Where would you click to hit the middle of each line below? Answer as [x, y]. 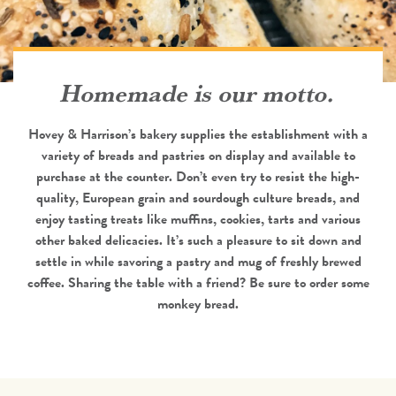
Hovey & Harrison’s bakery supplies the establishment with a [198, 134]
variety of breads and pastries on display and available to [198, 156]
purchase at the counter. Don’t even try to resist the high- [198, 177]
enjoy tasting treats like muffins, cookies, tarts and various [198, 219]
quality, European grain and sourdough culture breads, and [198, 198]
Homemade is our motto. [198, 92]
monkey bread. [198, 304]
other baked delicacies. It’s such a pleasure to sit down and [198, 240]
